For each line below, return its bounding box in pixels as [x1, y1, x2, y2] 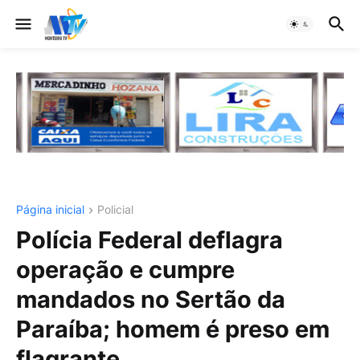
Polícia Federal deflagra [16, 226, 283, 255]
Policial [97, 202, 133, 216]
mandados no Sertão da [16, 285, 285, 314]
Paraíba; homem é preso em [16, 315, 329, 344]
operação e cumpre [16, 256, 235, 284]
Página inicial [16, 202, 84, 216]
